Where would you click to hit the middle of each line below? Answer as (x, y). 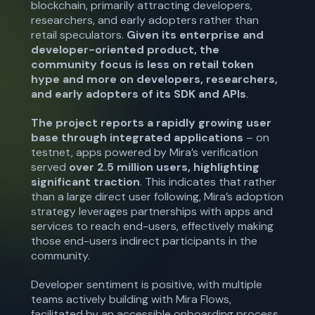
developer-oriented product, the (125, 50)
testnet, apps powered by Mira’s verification (144, 152)
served (50, 167)
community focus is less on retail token (142, 64)
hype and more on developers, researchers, (154, 79)
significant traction (85, 182)
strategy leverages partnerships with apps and (152, 211)
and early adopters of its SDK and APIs (139, 94)
